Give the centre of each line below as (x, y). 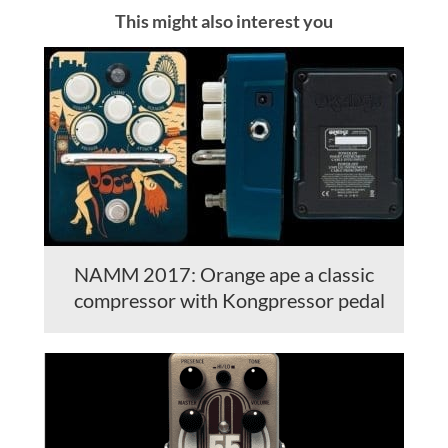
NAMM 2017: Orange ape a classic (224, 274)
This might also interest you (224, 21)
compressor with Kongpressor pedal (229, 300)
